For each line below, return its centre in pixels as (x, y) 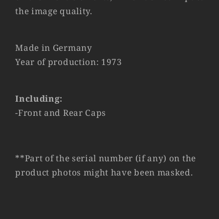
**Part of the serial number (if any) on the (106, 158)
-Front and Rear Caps (61, 113)
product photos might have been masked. (104, 172)
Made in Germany (54, 48)
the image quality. (54, 11)
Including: (39, 99)
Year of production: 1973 (69, 62)
